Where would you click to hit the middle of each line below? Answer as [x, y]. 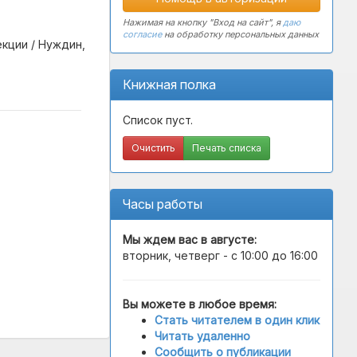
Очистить [153, 148]
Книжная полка [169, 84]
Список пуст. [158, 120]
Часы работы [163, 204]
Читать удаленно [202, 336]
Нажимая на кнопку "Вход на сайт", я [203, 22]
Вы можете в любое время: [200, 304]
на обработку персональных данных [240, 34]
